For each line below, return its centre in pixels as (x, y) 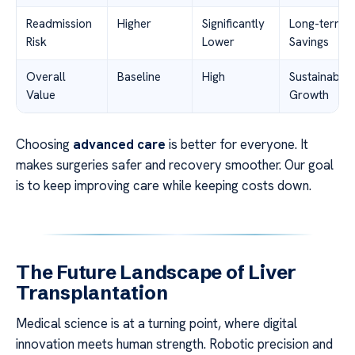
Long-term (317, 24)
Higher (134, 24)
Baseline (139, 77)
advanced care (119, 145)
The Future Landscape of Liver (157, 273)
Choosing (44, 145)
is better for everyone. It (237, 145)
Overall (46, 77)
